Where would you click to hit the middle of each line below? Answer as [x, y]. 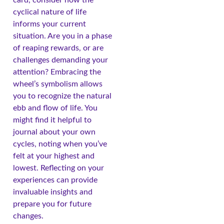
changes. [28, 216]
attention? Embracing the [57, 72]
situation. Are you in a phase [62, 36]
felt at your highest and [54, 156]
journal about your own [54, 132]
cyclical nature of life [50, 12]
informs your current [49, 24]
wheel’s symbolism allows [58, 84]
